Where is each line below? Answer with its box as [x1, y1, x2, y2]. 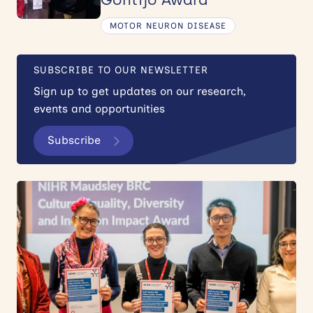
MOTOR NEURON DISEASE [110, 20, 226, 31]
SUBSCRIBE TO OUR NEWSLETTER [34, 64, 208, 76]
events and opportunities [34, 101, 165, 115]
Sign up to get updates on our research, [34, 84, 246, 98]
